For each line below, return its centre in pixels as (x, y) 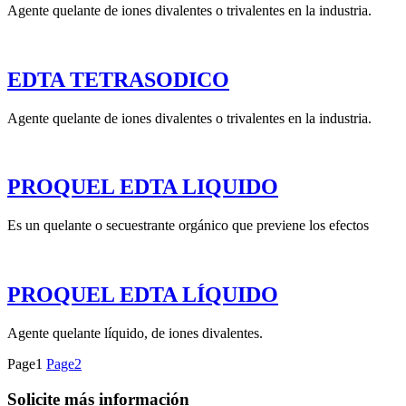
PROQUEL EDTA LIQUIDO (143, 187)
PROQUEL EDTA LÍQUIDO (143, 295)
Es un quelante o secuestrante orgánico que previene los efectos (188, 226)
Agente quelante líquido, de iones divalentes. (135, 333)
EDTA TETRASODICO (118, 79)
